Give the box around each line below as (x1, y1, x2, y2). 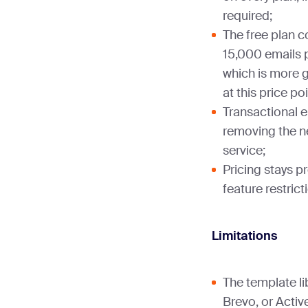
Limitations (212, 228, 278, 245)
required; (223, 8, 272, 25)
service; (223, 142, 265, 159)
